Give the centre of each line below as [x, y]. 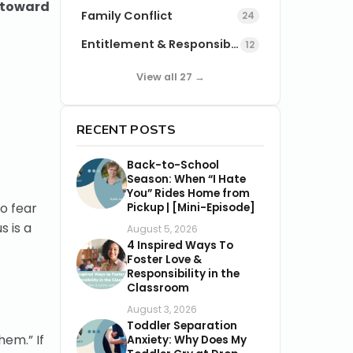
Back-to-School [173, 165]
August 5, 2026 [162, 229]
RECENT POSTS [126, 130]
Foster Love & [164, 259]
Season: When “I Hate [186, 179]
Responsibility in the [183, 273]
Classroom [158, 288]
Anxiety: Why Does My [187, 340]
